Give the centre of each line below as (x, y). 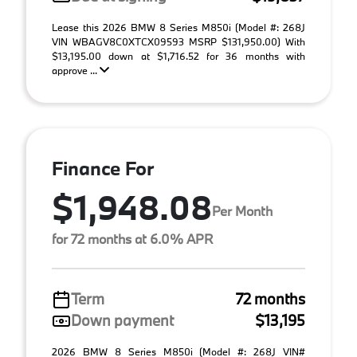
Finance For (103, 168)
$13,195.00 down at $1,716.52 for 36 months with (178, 56)
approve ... (76, 70)
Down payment (122, 320)
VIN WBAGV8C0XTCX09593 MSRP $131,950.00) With (178, 41)
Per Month (242, 210)
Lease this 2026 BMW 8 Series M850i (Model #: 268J (178, 27)
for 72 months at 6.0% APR (132, 239)
